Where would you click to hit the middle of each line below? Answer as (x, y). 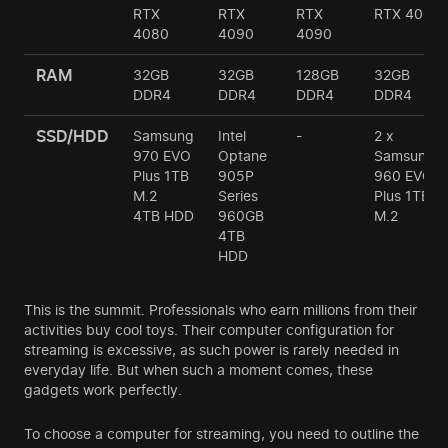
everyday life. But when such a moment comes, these (198, 370)
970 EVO (162, 156)
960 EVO (403, 176)
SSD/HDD (72, 136)
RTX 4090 (407, 14)
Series (238, 196)
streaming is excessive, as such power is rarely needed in (211, 350)
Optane (242, 156)
